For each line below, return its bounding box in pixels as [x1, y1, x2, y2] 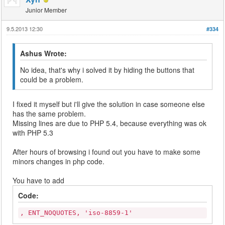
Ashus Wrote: [20, 48, 67, 59]
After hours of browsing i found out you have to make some [13, 147, 201, 157]
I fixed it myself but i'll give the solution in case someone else [13, 99, 205, 109]
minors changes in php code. [13, 156, 105, 167]
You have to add [13, 175, 65, 186]
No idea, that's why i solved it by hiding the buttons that [20, 65, 195, 75]
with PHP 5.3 [13, 128, 54, 138]
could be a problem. [20, 74, 84, 85]
